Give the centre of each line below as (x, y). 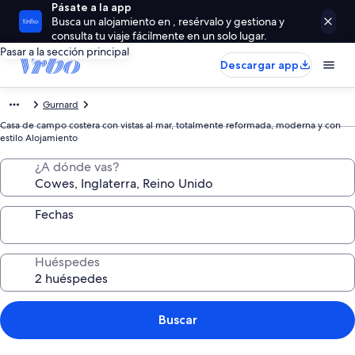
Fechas (54, 214)
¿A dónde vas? (77, 167)
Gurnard (61, 105)
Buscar (177, 320)
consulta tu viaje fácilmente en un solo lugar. (160, 36)
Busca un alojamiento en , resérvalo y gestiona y (168, 21)
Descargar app (260, 65)
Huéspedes (67, 262)
